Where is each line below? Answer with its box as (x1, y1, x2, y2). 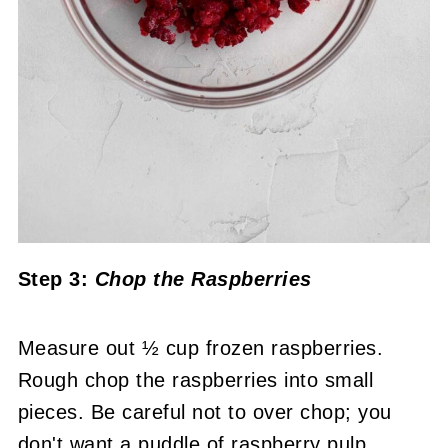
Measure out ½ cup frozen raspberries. (17, 336, 384, 359)
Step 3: (17, 267, 95, 290)
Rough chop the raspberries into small (17, 368, 374, 391)
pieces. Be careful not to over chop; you (17, 400, 392, 423)
